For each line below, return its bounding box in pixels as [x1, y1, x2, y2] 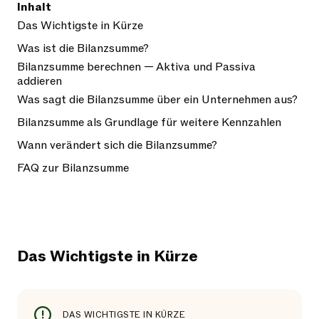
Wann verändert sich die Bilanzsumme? [17, 137, 217, 153]
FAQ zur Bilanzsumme [17, 160, 129, 176]
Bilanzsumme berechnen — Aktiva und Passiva [17, 59, 256, 75]
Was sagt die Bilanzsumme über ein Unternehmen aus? [17, 92, 298, 108]
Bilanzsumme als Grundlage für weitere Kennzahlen [17, 115, 281, 130]
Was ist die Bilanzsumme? [17, 41, 149, 56]
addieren [17, 73, 62, 89]
